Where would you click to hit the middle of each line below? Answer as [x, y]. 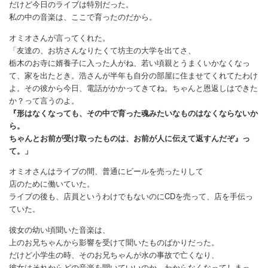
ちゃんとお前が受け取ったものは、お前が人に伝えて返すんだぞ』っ [130, 138]
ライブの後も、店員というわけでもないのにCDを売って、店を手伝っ [131, 196]
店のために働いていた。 [52, 183]
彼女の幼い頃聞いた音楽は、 [60, 229]
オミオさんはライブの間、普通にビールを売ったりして [106, 171]
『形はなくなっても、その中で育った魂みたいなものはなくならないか [133, 112]
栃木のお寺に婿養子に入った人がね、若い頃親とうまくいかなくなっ [130, 62]
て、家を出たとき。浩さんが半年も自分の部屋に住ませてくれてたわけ [133, 75]
